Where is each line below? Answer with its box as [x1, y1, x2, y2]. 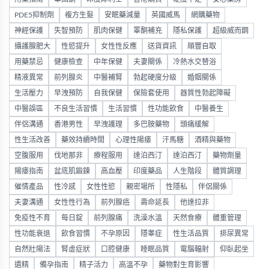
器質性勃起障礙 [180, 89, 231, 97]
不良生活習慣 [54, 105, 97, 113]
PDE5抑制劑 [14, 11, 54, 19]
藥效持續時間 [61, 136, 104, 144]
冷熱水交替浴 [173, 58, 216, 66]
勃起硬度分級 [133, 74, 177, 82]
